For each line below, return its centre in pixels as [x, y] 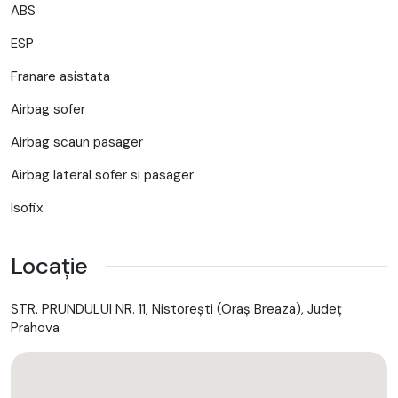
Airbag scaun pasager [77, 142]
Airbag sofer [48, 109]
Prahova [35, 327]
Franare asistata [60, 76]
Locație [49, 265]
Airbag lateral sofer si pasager [102, 175]
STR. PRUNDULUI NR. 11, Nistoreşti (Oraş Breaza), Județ [176, 309]
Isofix [27, 207]
